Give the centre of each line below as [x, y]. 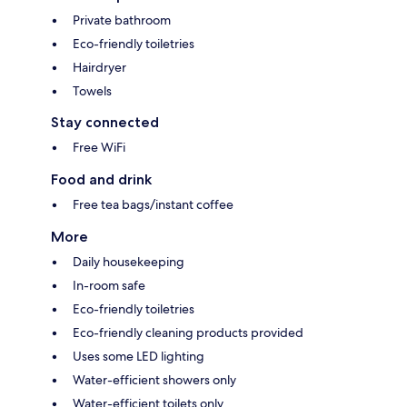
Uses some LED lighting [139, 357]
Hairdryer [99, 68]
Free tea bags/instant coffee [153, 205]
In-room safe [109, 286]
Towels [92, 91]
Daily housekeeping [129, 262]
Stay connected [105, 123]
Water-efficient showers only [154, 380]
